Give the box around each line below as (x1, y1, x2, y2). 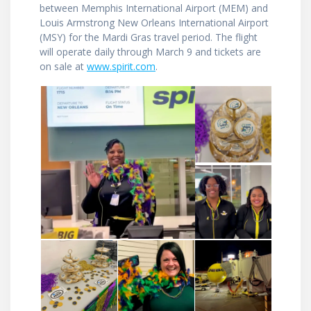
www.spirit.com (87, 60, 155, 74)
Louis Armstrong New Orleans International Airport (40, 16, 269, 30)
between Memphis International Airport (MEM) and (40, 1, 268, 15)
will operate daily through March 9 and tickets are (40, 45, 261, 59)
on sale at (40, 60, 87, 74)
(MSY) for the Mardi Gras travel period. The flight (40, 31, 258, 44)
